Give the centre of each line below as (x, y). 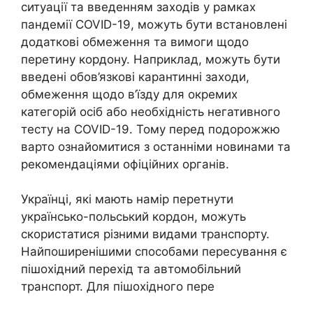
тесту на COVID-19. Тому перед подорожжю (151, 129)
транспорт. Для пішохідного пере (118, 287)
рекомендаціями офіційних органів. (125, 164)
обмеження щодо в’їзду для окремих (129, 94)
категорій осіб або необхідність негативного (151, 111)
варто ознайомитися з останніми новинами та (156, 146)
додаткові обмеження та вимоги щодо (135, 42)
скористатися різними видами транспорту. (145, 234)
